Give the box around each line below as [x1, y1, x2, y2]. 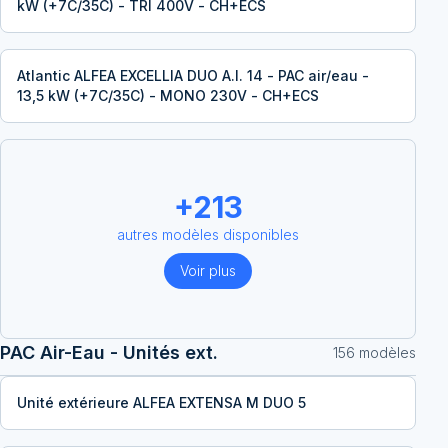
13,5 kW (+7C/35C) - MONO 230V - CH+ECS [17, 87, 319, 104]
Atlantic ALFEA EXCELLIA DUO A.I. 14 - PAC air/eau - [17, 67, 369, 84]
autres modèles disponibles [117, 226, 299, 243]
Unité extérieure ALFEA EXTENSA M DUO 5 [17, 394, 306, 411]
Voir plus [180, 262, 236, 279]
